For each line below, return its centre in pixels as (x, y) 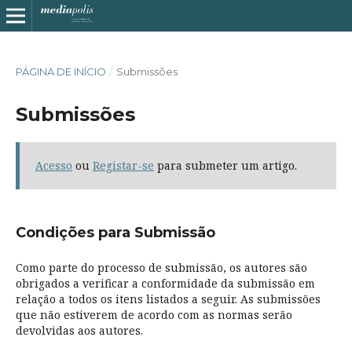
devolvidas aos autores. (79, 331)
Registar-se (123, 165)
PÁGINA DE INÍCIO (60, 71)
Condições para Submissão (115, 233)
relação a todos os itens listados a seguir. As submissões (168, 299)
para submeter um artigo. (225, 165)
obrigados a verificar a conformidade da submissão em (165, 284)
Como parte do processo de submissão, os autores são (161, 268)
